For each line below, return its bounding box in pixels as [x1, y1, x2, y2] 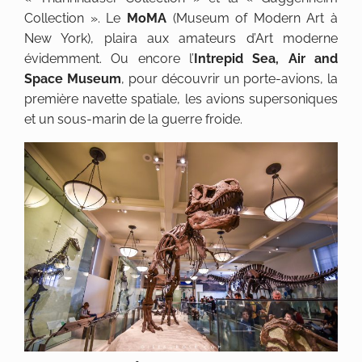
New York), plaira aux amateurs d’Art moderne [24, 30, 338, 46]
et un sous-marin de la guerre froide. [24, 111, 242, 127]
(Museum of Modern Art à [172, 10, 338, 26]
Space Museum [24, 70, 121, 86]
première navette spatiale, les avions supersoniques [24, 90, 338, 107]
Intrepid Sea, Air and [194, 50, 338, 66]
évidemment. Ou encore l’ [24, 50, 194, 66]
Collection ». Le [24, 10, 127, 26]
